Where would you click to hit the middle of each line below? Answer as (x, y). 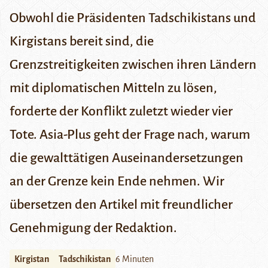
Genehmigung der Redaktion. (93, 228)
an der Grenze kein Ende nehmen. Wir (117, 182)
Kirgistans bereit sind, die (82, 42)
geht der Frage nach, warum (170, 135)
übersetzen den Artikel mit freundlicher (121, 205)
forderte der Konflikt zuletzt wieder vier (121, 112)
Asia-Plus (65, 135)
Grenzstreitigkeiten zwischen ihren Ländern (133, 65)
